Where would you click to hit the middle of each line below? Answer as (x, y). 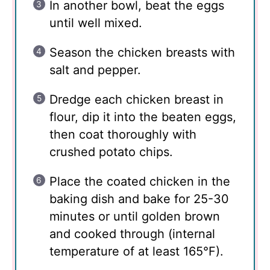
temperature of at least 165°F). (137, 251)
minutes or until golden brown (135, 216)
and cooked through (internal (132, 234)
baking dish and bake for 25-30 (139, 199)
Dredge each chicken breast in (137, 99)
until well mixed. (96, 23)
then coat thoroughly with (123, 134)
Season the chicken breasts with (142, 52)
